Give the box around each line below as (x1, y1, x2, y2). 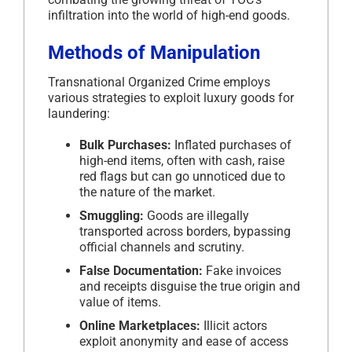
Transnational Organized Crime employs (48, 74, 270, 90)
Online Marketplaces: (79, 317, 200, 333)
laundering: (48, 105, 110, 121)
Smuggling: (79, 207, 144, 223)
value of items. (79, 294, 161, 310)
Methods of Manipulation (48, 41, 260, 64)
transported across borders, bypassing (79, 223, 291, 239)
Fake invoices (203, 262, 281, 278)
